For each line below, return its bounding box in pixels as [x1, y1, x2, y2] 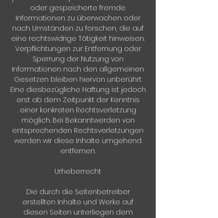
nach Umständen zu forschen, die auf [12, 23, 144, 33]
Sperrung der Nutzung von [32, 54, 124, 64]
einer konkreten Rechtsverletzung [19, 105, 136, 115]
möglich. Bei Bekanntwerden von [21, 115, 135, 125]
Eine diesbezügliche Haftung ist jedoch [10, 85, 146, 94]
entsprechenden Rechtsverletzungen [12, 126, 144, 135]
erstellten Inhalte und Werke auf [22, 197, 133, 207]
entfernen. [60, 146, 95, 156]
